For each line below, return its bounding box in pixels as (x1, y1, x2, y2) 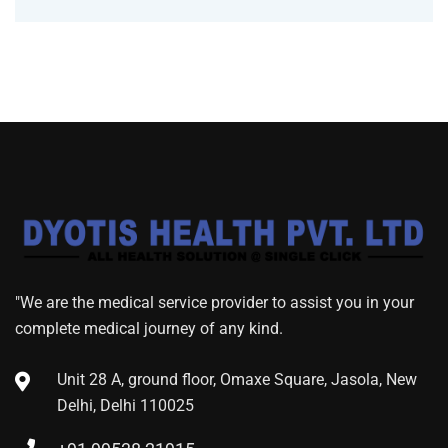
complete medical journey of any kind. (15, 318, 283, 338)
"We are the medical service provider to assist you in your (15, 292, 414, 312)
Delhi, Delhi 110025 (57, 395, 194, 415)
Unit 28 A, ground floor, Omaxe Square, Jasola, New (57, 369, 417, 389)
